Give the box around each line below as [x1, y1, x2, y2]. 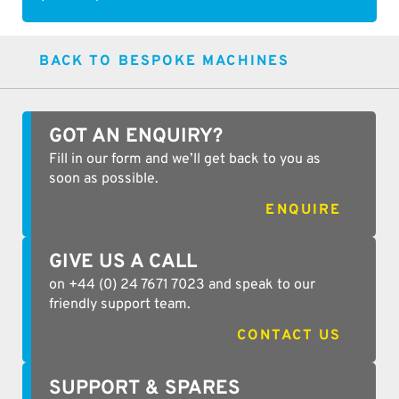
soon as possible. [49, 170, 159, 189]
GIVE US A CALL [49, 250, 198, 275]
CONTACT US [237, 327, 342, 346]
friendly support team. [49, 296, 191, 314]
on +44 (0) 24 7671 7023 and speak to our [49, 276, 316, 295]
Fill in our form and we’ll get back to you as [49, 151, 322, 169]
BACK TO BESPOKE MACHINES [38, 53, 289, 71]
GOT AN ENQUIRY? [49, 125, 224, 150]
